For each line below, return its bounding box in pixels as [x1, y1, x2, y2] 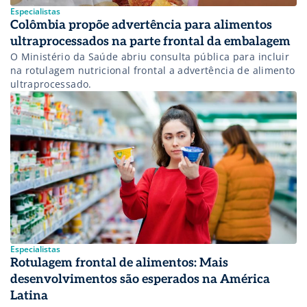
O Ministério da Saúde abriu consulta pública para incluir [10, 50, 289, 64]
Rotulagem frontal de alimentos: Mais [10, 256, 228, 271]
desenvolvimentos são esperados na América [10, 272, 270, 287]
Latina [10, 288, 48, 304]
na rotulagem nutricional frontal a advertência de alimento [10, 64, 295, 77]
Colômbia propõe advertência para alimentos [10, 18, 272, 33]
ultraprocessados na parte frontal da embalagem [10, 34, 291, 49]
